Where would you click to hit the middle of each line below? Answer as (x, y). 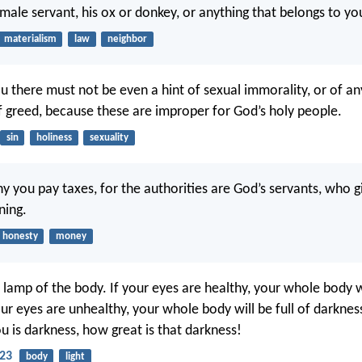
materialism (30, 39)
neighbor (127, 39)
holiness (54, 138)
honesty (20, 237)
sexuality (109, 138)
